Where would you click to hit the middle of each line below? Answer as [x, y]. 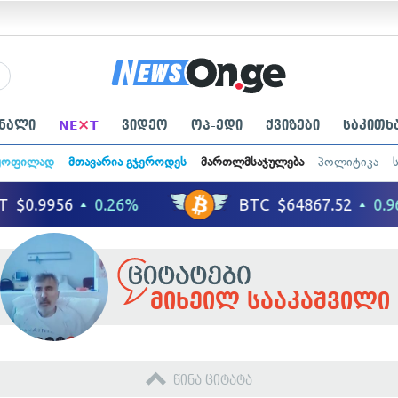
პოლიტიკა [348, 162]
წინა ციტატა [213, 380]
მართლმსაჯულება [252, 162]
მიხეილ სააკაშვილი [270, 302]
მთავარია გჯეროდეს [127, 162]
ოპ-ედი [216, 125]
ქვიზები [292, 125]
